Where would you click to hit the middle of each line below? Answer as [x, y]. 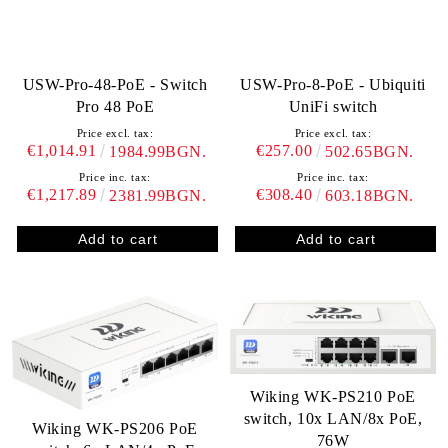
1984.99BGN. [158, 152]
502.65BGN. [369, 152]
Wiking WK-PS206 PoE [115, 429]
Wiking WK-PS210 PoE [333, 397]
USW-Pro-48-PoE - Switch [115, 85]
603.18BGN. [369, 196]
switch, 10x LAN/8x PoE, [333, 419]
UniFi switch [333, 107]
